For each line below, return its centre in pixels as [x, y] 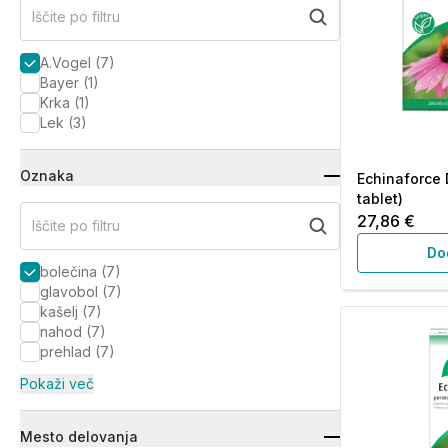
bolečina [68, 271]
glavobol [69, 291]
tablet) [380, 198]
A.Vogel [65, 62]
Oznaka [47, 175]
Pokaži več [57, 383]
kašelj [59, 311]
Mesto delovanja [79, 436]
